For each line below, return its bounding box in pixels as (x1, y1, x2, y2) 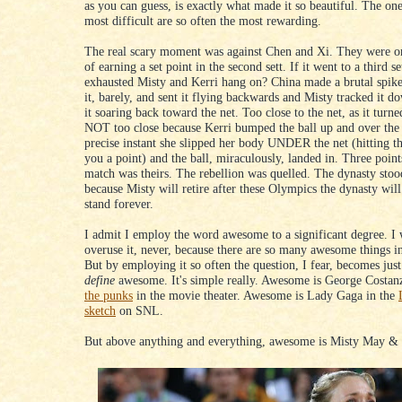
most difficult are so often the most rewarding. (84, 13, 321, 29)
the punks (84, 288, 133, 303)
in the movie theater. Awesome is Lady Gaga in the (133, 288, 398, 303)
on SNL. (116, 303, 163, 319)
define (84, 273, 115, 288)
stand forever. (84, 197, 153, 212)
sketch (84, 303, 116, 319)
